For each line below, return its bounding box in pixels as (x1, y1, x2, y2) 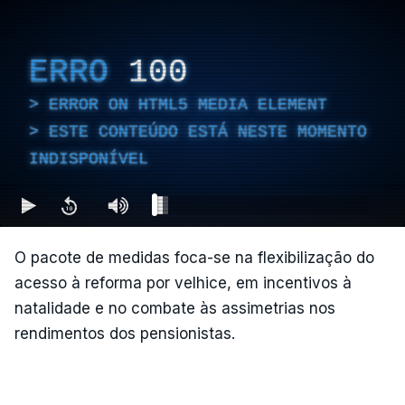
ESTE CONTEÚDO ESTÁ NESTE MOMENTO (49, 122, 367, 141)
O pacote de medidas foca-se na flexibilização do (14, 249, 374, 267)
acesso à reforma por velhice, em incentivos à (14, 274, 352, 292)
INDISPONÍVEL (29, 149, 148, 168)
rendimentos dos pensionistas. (14, 325, 235, 343)
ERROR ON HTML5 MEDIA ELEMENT (49, 95, 327, 114)
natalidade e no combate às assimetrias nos (14, 299, 335, 317)
